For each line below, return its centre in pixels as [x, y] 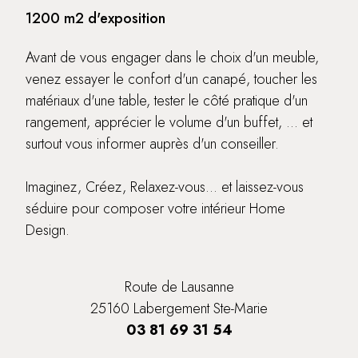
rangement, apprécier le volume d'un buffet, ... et [169, 123]
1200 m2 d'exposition [95, 19]
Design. [48, 231]
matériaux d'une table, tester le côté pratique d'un [167, 101]
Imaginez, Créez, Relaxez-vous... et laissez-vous [165, 187]
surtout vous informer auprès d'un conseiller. [152, 144]
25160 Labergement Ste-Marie [179, 309]
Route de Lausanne [179, 287]
